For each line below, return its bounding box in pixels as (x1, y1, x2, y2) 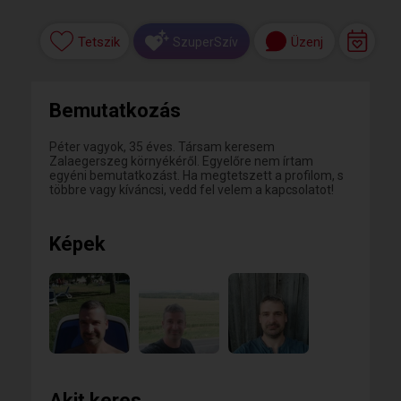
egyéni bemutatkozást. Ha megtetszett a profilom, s (49, 168, 344, 183)
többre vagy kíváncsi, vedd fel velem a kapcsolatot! (49, 183, 334, 197)
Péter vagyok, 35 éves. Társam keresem (49, 140, 275, 154)
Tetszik (77, 34, 120, 51)
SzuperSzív (173, 34, 238, 49)
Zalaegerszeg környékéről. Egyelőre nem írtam (49, 154, 313, 168)
